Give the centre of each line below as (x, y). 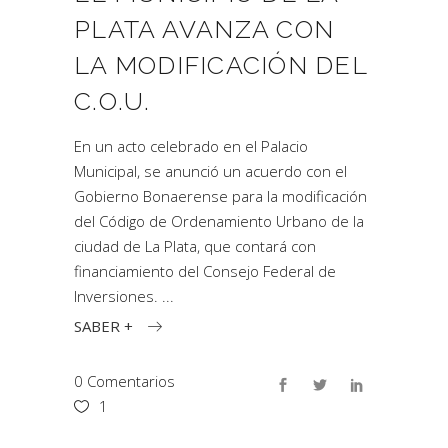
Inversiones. (118, 296)
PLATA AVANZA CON (204, 29)
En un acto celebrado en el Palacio (191, 146)
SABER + (103, 325)
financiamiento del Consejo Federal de (205, 271)
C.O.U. (112, 101)
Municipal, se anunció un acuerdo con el (210, 171)
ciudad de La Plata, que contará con (195, 246)
